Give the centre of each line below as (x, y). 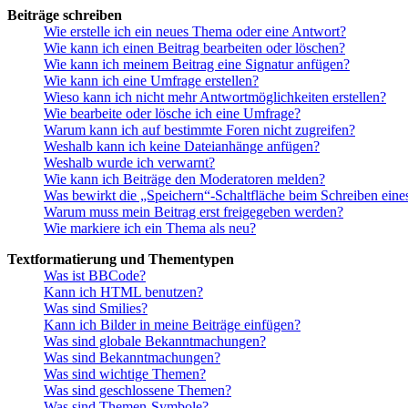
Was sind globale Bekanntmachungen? (155, 342)
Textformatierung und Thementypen (121, 260)
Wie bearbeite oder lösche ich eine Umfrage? (172, 114)
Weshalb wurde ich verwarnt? (129, 163)
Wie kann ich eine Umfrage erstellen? (151, 81)
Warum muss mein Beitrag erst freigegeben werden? (194, 212)
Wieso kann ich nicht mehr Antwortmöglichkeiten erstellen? (215, 97)
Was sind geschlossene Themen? (138, 391)
